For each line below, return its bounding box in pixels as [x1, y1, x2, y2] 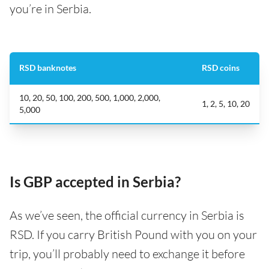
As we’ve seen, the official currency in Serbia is [10, 208, 244, 223]
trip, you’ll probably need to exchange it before [10, 246, 245, 261]
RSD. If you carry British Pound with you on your [10, 227, 257, 242]
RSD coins [202, 62, 240, 73]
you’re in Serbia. [10, 1, 91, 16]
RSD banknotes [19, 62, 76, 73]
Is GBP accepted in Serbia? [10, 173, 181, 190]
